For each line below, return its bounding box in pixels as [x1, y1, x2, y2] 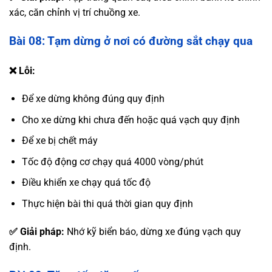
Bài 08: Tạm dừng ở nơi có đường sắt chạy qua [9, 34, 253, 49]
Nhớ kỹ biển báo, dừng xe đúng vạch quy [64, 225, 241, 237]
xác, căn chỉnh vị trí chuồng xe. [9, 6, 140, 18]
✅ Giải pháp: [9, 225, 64, 237]
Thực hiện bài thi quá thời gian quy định [21, 197, 193, 209]
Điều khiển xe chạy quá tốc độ [21, 177, 153, 189]
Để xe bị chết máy [21, 135, 98, 147]
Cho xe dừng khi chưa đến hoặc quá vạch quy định [21, 114, 240, 126]
